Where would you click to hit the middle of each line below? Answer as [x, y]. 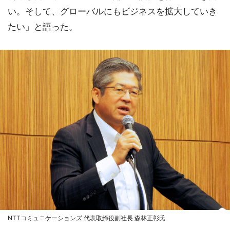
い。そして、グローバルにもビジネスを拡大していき [112, 11]
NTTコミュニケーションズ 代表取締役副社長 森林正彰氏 [87, 218]
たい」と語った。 [43, 26]
